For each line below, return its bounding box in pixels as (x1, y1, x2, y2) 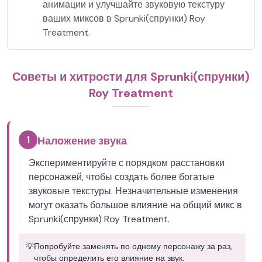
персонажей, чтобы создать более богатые (29, 171, 215, 183)
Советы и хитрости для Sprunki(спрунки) (12, 69, 250, 84)
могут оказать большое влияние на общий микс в (29, 199, 242, 211)
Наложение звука (37, 134, 127, 148)
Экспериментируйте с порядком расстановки (29, 157, 225, 169)
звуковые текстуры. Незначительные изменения (29, 185, 238, 197)
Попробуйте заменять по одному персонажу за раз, (34, 241, 232, 251)
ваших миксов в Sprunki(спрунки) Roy (43, 12, 205, 25)
